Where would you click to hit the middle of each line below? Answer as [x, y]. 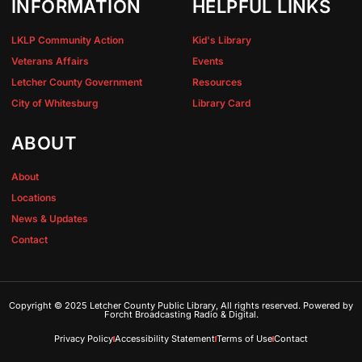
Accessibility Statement [165, 339]
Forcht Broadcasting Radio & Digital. [181, 315]
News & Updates [50, 219]
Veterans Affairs [50, 61]
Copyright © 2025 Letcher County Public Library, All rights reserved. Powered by [181, 306]
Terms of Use [244, 339]
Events [208, 61]
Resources [217, 82]
